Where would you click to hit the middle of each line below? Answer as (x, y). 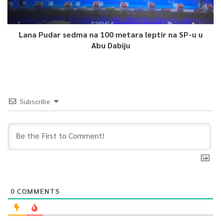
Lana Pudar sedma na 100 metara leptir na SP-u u (110, 34)
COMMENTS (37, 191)
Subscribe (35, 101)
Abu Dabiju (110, 45)
